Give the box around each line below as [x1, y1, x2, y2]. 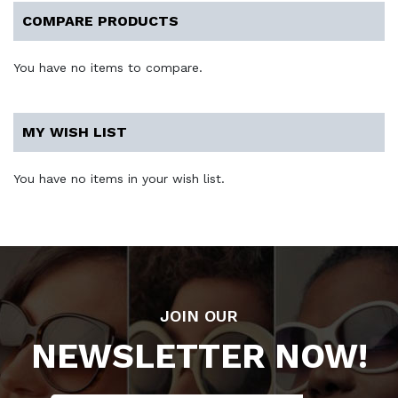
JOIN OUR [160, 306, 238, 325]
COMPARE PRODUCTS [22, 12, 179, 29]
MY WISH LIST [22, 123, 127, 140]
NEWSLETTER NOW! [30, 337, 368, 376]
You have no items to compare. [13, 60, 203, 75]
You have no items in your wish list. [13, 171, 225, 186]
